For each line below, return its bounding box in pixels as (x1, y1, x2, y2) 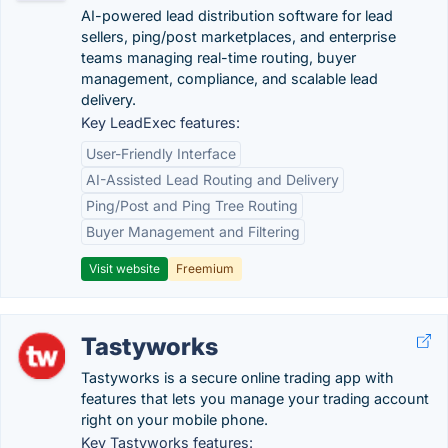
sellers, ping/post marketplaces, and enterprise (81, 28, 396, 45)
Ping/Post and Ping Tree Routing (86, 197, 298, 214)
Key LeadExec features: (81, 114, 240, 131)
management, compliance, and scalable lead (81, 70, 378, 87)
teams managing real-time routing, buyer (81, 49, 356, 66)
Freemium (176, 261, 234, 276)
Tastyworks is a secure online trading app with (81, 369, 394, 386)
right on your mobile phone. (81, 411, 268, 428)
